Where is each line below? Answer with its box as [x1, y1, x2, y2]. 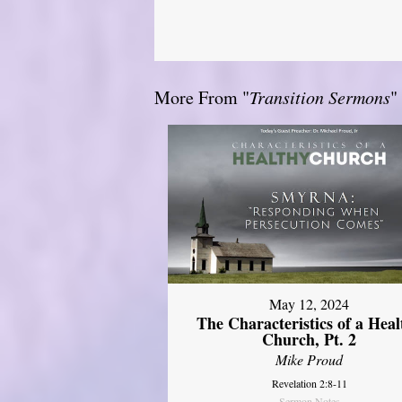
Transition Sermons [249, 84, 390, 109]
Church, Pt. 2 [262, 328, 357, 352]
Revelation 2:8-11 [271, 376, 347, 391]
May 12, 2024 [269, 294, 350, 314]
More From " [154, 84, 249, 109]
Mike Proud [275, 350, 344, 370]
